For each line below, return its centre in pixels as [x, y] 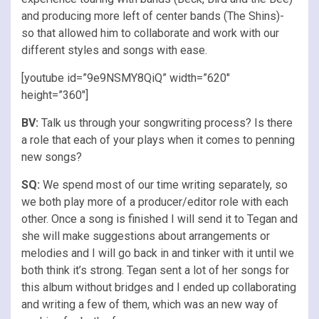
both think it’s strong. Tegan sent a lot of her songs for [155, 270]
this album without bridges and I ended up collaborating [159, 287]
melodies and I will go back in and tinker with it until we [158, 253]
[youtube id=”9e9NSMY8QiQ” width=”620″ [126, 78]
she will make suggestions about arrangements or [146, 236]
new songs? [52, 157]
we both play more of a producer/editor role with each [155, 202]
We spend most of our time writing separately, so [164, 184]
